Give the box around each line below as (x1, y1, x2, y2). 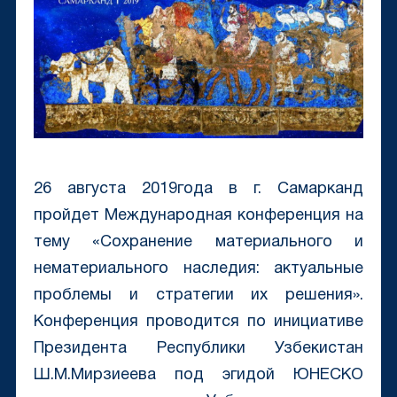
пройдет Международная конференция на (33, 208, 364, 224)
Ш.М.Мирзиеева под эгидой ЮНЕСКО (33, 368, 364, 384)
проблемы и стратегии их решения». (33, 288, 364, 304)
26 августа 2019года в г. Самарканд (33, 182, 364, 198)
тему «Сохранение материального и (33, 235, 364, 251)
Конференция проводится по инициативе (33, 315, 364, 331)
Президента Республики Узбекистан (33, 341, 364, 357)
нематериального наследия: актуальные (33, 261, 364, 277)
